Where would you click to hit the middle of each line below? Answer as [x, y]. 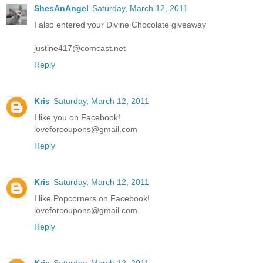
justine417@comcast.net [80, 48]
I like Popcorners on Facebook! [92, 198]
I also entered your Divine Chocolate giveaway [120, 24]
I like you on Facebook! [77, 117]
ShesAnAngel [61, 8]
